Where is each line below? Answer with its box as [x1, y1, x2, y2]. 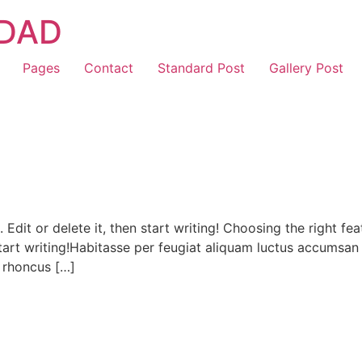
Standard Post [158, 60, 245, 76]
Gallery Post [269, 60, 343, 76]
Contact [84, 60, 133, 76]
